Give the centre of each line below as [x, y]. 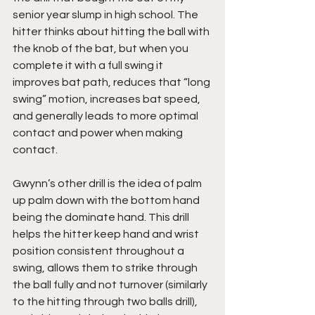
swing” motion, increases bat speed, [108, 99]
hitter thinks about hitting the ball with [112, 31]
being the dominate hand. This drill [102, 217]
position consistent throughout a [99, 251]
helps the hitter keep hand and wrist [107, 234]
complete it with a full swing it [89, 65]
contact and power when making [99, 133]
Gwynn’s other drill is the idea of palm [108, 183]
